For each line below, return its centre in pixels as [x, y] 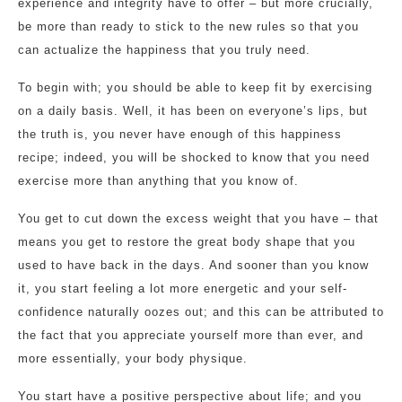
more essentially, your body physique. [133, 358]
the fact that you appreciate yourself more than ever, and [191, 335]
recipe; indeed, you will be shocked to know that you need [194, 157]
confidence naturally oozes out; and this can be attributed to [201, 312]
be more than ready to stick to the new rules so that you [188, 26]
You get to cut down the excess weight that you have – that [198, 218]
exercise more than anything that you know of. [158, 181]
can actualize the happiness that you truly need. [164, 50]
